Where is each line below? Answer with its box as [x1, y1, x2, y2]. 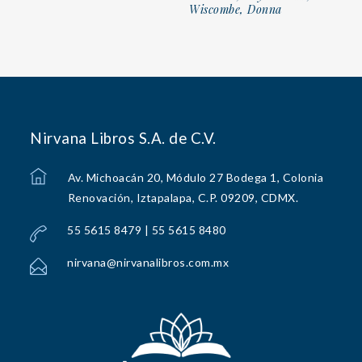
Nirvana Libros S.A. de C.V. [30, 129, 217, 148]
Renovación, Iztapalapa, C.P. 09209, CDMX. [67, 191, 299, 205]
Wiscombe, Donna [189, 2, 282, 18]
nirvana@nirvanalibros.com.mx [67, 255, 229, 270]
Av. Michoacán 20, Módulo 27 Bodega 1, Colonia [67, 170, 324, 185]
